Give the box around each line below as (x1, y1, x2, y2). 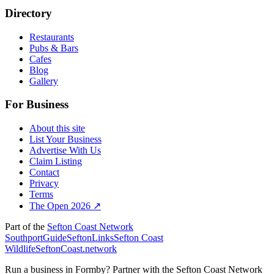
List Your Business (29, 133, 102, 144)
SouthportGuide (5, 232, 67, 243)
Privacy (29, 177, 59, 188)
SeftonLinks (67, 232, 114, 243)
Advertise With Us (29, 144, 101, 155)
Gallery (29, 75, 58, 86)
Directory (5, 6, 52, 20)
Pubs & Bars (29, 42, 78, 53)
